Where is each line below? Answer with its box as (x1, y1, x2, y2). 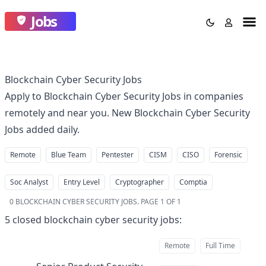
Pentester (102, 150, 134, 160)
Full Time (205, 240, 236, 251)
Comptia (179, 177, 207, 187)
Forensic (214, 150, 242, 160)
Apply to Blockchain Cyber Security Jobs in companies (5, 90, 243, 103)
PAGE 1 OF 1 (139, 197, 181, 207)
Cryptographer (115, 177, 164, 187)
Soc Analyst (10, 177, 48, 187)
